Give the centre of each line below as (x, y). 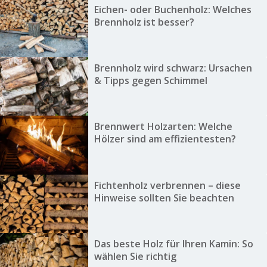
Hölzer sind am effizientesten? (165, 139)
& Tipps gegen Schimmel (150, 81)
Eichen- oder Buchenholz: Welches (173, 9)
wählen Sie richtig (135, 257)
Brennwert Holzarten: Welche (163, 127)
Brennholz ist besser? (144, 22)
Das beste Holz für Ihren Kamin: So (173, 244)
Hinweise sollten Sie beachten (164, 198)
